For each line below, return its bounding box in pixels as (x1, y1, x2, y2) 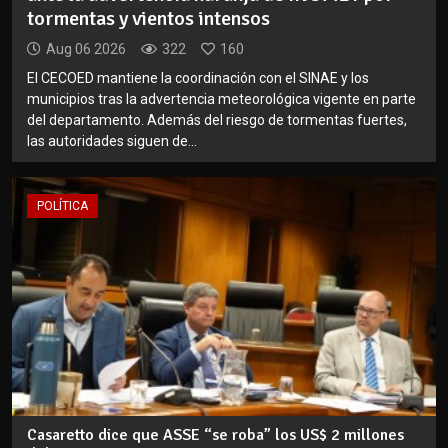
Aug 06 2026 (46, 41, 126, 58)
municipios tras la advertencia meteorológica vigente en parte (27, 91, 416, 108)
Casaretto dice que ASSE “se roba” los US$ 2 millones (27, 424, 404, 445)
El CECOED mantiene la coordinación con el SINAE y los (27, 70, 369, 87)
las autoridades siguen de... (27, 133, 197, 150)
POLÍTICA (37, 199, 88, 214)
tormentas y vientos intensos (27, 6, 270, 32)
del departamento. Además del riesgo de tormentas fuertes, (27, 112, 407, 129)
